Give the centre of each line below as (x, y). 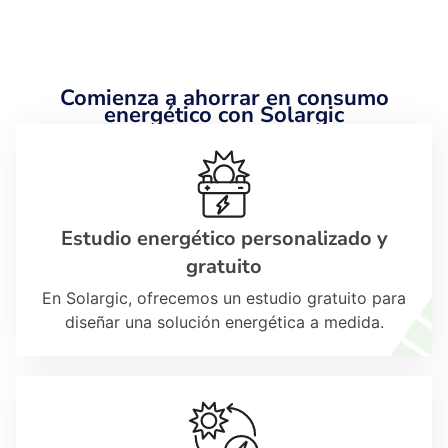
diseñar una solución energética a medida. (224, 321)
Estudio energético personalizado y (224, 238)
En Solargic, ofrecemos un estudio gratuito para (224, 297)
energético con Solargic (224, 114)
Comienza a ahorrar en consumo (224, 97)
